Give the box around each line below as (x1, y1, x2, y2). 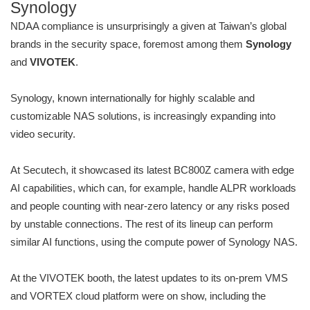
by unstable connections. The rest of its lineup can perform (10, 218, 273, 230)
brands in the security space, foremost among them (10, 38, 246, 51)
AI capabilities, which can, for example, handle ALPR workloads (10, 182, 296, 194)
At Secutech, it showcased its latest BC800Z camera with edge (10, 164, 294, 176)
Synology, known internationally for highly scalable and (10, 92, 255, 104)
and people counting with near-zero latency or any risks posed (10, 200, 289, 212)
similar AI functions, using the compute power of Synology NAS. (10, 236, 298, 248)
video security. (10, 128, 75, 140)
